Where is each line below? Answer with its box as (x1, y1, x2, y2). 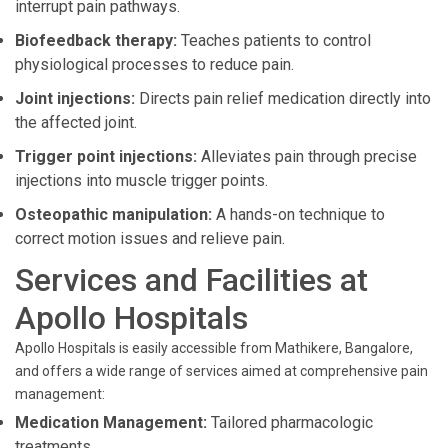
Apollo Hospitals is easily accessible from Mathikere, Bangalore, (15, 340, 413, 356)
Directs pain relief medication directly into (135, 89, 431, 108)
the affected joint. (15, 113, 137, 132)
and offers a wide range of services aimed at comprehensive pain (15, 363, 428, 379)
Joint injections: (15, 89, 135, 108)
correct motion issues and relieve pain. (15, 229, 285, 248)
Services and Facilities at (15, 261, 368, 299)
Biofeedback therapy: (15, 31, 177, 50)
